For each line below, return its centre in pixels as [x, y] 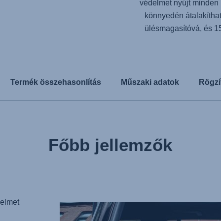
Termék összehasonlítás [56, 82]
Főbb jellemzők [110, 145]
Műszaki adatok [150, 82]
